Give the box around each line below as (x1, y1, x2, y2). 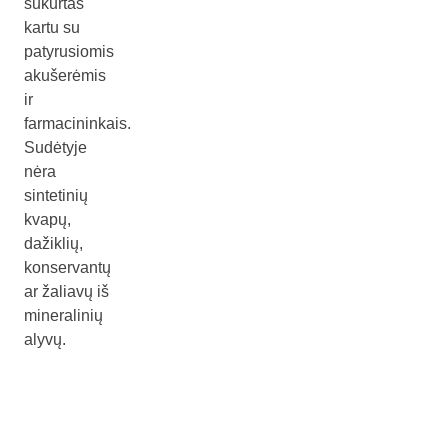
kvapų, (24, 211, 71, 228)
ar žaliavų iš (24, 283, 109, 300)
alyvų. (24, 331, 66, 348)
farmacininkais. (24, 115, 131, 132)
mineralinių (24, 307, 103, 324)
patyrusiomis (24, 43, 114, 60)
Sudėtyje (24, 139, 87, 156)
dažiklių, (24, 235, 83, 252)
